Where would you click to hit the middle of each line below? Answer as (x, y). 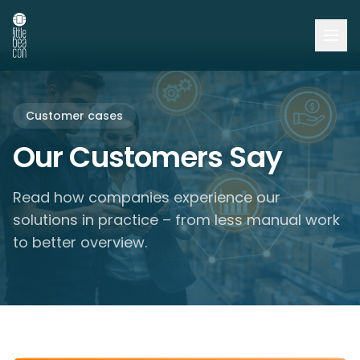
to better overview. (80, 242)
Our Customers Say (147, 157)
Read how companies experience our (147, 197)
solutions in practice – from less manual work (176, 220)
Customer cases (74, 116)
